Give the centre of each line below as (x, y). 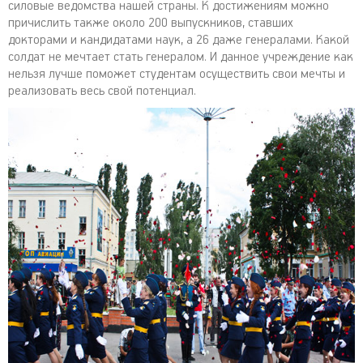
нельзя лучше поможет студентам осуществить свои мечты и (177, 74)
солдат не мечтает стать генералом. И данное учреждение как (181, 57)
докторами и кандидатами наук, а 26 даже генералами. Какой (179, 40)
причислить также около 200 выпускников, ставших (151, 23)
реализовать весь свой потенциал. (102, 91)
